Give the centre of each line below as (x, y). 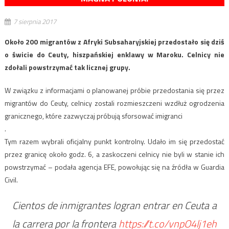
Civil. (11, 180)
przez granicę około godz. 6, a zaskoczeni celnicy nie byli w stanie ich (114, 154)
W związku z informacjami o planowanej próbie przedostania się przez (114, 90)
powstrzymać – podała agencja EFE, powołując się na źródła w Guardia (114, 167)
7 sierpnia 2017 (35, 22)
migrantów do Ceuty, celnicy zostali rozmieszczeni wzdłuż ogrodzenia (114, 103)
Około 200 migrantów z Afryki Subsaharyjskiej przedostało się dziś (114, 42)
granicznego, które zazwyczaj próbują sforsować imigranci (93, 116)
